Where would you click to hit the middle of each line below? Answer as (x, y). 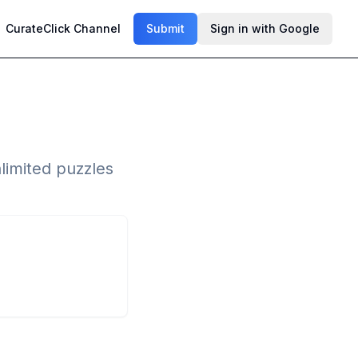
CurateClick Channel (63, 28)
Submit (165, 28)
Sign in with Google (265, 28)
